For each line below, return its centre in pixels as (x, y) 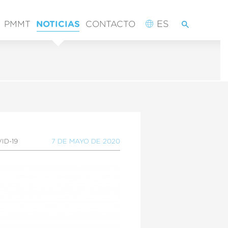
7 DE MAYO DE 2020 (86, 141)
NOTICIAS (58, 24)
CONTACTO (110, 24)
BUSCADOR (159, 20)
